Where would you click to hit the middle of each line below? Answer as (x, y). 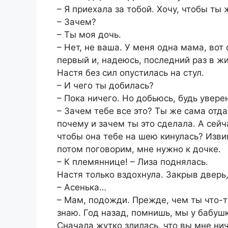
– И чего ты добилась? (105, 86)
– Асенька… (82, 188)
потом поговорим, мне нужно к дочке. (139, 149)
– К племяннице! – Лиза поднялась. (133, 162)
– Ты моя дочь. (89, 35)
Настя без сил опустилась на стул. (131, 73)
